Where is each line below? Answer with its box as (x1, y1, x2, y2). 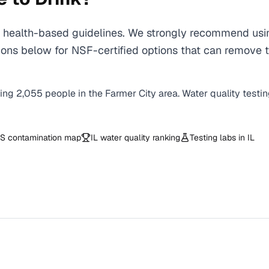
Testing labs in (190, 132, 247, 143)
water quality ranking (98, 132, 180, 143)
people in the (45, 87, 105, 100)
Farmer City (105, 87, 156, 100)
